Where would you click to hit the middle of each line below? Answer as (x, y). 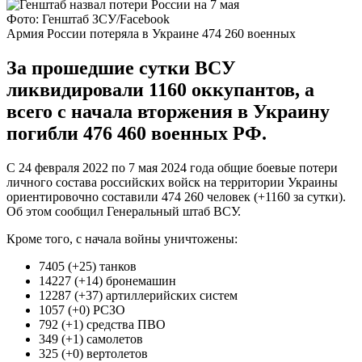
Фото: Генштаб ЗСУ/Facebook (88, 19)
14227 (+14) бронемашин (107, 280)
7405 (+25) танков (88, 266)
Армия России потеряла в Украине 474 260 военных (151, 33)
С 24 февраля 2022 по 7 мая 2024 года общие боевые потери (172, 167)
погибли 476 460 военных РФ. (137, 133)
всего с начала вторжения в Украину (168, 111)
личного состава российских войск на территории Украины (172, 182)
